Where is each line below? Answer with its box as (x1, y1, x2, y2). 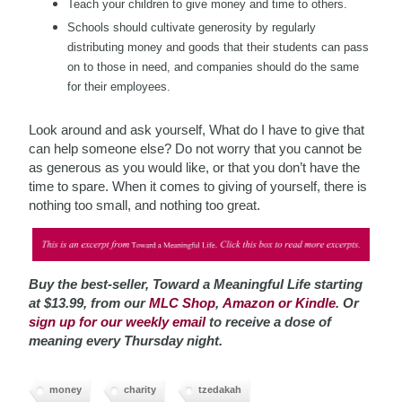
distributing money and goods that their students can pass (67, 39, 370, 54)
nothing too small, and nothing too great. (29, 197, 261, 213)
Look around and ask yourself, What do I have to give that (29, 121, 365, 137)
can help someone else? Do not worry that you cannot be (29, 140, 363, 156)
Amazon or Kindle (223, 295, 336, 311)
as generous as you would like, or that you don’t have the (29, 159, 361, 175)
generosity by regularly (198, 20, 317, 34)
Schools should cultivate (67, 20, 196, 34)
